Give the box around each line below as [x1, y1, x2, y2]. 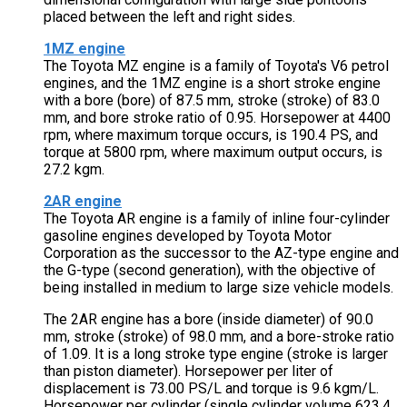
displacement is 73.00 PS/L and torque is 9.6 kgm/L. [44, 380, 379, 398]
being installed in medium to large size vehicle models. [44, 279, 393, 297]
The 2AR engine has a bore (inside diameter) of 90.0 [44, 311, 373, 329]
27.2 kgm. [44, 161, 104, 179]
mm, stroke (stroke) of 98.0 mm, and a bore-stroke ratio [44, 328, 394, 346]
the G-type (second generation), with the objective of [44, 262, 376, 280]
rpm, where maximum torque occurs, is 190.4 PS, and [44, 126, 378, 144]
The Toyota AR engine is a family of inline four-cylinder [44, 210, 390, 228]
